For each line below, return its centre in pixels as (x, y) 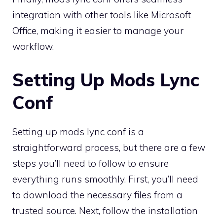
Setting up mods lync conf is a (78, 131)
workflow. (33, 47)
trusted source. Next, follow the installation (105, 210)
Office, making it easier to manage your (98, 31)
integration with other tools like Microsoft (102, 15)
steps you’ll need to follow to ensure (91, 163)
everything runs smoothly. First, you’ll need (105, 179)
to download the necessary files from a (97, 195)
